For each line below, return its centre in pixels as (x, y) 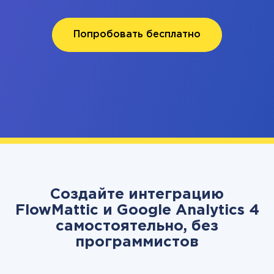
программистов (137, 242)
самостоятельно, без (137, 226)
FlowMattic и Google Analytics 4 (137, 210)
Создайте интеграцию (137, 194)
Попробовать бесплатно (137, 35)
